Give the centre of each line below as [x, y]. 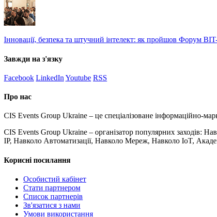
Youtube [78, 77]
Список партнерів [53, 196]
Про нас [18, 97]
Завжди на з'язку [33, 59]
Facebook [19, 77]
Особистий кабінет [55, 179]
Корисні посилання [37, 160]
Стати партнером [52, 187]
